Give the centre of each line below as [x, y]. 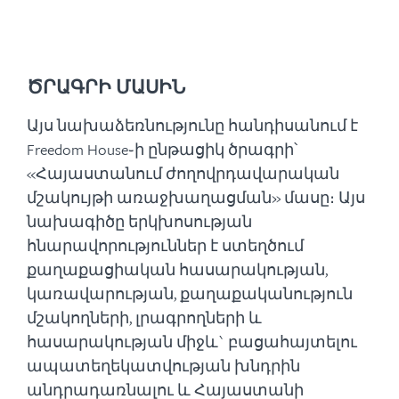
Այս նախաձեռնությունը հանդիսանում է [192, 125]
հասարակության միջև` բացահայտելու [192, 342]
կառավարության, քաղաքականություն [190, 293]
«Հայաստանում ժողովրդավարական [183, 173]
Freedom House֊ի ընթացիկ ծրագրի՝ [162, 149]
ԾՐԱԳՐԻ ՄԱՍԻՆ [106, 87]
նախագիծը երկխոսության [139, 221]
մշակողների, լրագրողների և [144, 318]
